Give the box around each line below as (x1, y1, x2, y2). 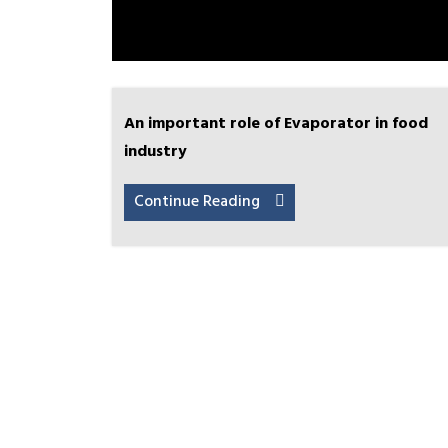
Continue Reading (134, 189, 260, 215)
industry (124, 139, 187, 165)
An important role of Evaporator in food (124, 111, 428, 137)
